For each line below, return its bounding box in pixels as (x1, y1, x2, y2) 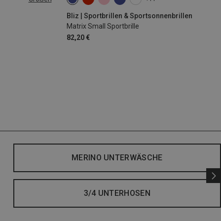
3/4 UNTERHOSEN (83, 188, 151, 198)
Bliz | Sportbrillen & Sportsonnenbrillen (66, 12, 192, 20)
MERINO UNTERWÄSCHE (71, 153, 163, 163)
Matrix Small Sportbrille (66, 22, 139, 31)
